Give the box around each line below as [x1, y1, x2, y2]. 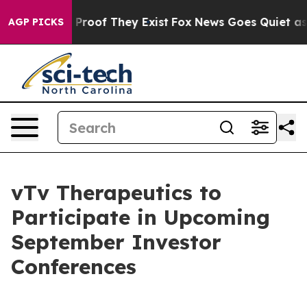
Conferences [11, 254, 136, 280]
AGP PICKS [8, 16, 64, 28]
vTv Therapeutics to [11, 180, 221, 206]
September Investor [11, 229, 221, 255]
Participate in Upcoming [11, 204, 270, 230]
